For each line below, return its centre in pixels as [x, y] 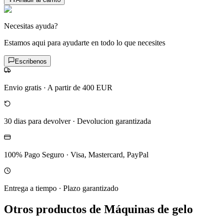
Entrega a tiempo [30, 188]
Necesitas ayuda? [31, 26]
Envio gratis [23, 88]
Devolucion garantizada [114, 121]
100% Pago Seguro [34, 155]
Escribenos [31, 62]
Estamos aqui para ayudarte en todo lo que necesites [85, 43]
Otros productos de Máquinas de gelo [98, 209]
